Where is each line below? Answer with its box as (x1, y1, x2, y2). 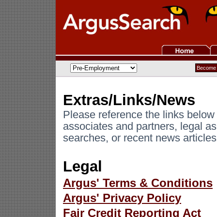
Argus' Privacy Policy (63, 191, 181, 204)
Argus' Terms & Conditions (63, 176, 213, 189)
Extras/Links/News (63, 92, 195, 108)
